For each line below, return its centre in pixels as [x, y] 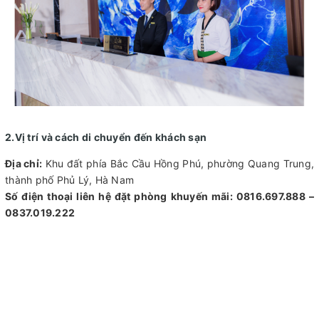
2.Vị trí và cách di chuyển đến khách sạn [107, 137]
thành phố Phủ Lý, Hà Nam [69, 179]
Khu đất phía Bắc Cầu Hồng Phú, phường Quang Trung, [178, 163]
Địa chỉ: [24, 163]
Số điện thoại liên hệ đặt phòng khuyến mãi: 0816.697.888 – [159, 196]
